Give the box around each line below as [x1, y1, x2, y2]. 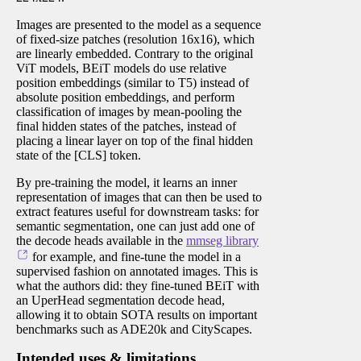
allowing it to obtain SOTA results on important [16, 308, 257, 322]
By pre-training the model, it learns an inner [16, 176, 237, 190]
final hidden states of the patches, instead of [16, 119, 236, 134]
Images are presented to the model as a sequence [16, 18, 261, 32]
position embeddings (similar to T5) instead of [16, 76, 249, 90]
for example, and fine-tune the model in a [29, 250, 241, 264]
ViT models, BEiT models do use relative [16, 61, 226, 76]
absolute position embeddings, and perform [16, 90, 234, 105]
